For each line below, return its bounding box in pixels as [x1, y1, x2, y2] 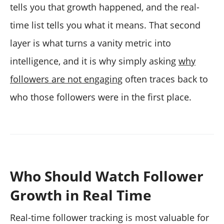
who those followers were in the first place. [10, 91, 191, 103]
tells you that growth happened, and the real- [10, 1, 199, 13]
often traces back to [122, 73, 208, 85]
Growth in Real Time [10, 185, 151, 205]
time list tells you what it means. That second [10, 19, 200, 31]
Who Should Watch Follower [10, 166, 203, 186]
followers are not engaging [10, 73, 122, 85]
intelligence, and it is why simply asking [10, 55, 178, 67]
